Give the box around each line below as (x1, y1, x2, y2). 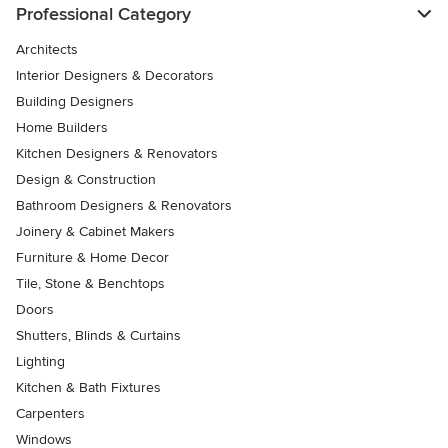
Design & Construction (16, 170, 156, 188)
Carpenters (16, 404, 85, 422)
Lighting (16, 352, 65, 370)
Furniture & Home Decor (16, 248, 169, 266)
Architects (16, 40, 78, 58)
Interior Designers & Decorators (16, 66, 214, 84)
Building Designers (16, 92, 134, 110)
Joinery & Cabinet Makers (16, 222, 175, 240)
